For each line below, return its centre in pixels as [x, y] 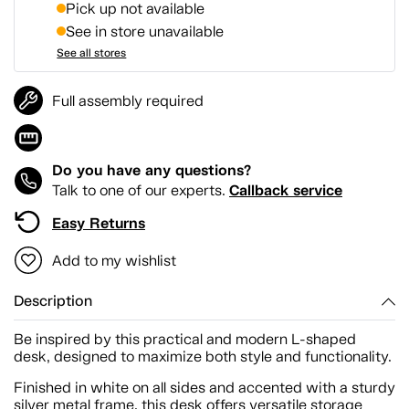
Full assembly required [128, 100]
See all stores [92, 52]
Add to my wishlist [114, 260]
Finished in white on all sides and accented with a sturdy [204, 387]
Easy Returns [99, 223]
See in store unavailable [145, 31]
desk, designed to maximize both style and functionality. [203, 356]
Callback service [286, 190]
